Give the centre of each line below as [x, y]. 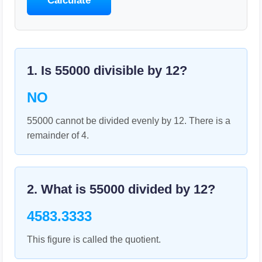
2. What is [58, 189]
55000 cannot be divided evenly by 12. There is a [129, 121]
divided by [159, 189]
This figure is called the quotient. [94, 239]
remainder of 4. [58, 135]
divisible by [128, 70]
